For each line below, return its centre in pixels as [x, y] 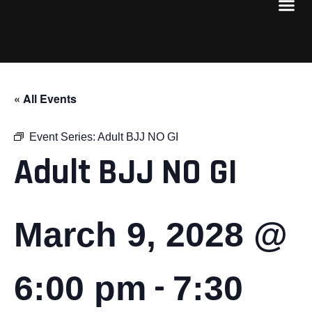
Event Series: [63, 136]
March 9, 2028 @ [151, 234]
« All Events [45, 98]
